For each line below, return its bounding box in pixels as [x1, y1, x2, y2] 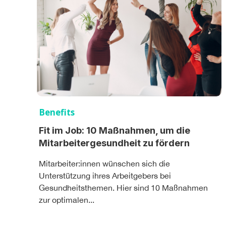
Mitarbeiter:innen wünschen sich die [39, 158, 170, 168]
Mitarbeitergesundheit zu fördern [39, 137, 190, 148]
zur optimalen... [39, 195, 94, 204]
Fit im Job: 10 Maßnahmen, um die [39, 125, 190, 136]
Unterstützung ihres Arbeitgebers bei [39, 171, 171, 180]
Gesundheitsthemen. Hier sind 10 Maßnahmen [39, 183, 208, 192]
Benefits [39, 106, 75, 118]
